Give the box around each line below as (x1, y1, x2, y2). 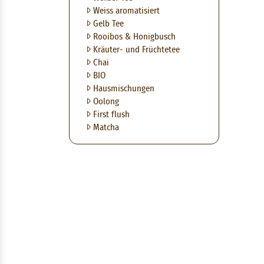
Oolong (91, 97, 119, 106)
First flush (91, 110, 130, 119)
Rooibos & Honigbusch (91, 32, 176, 41)
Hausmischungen (91, 84, 154, 93)
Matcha (91, 123, 119, 132)
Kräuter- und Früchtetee (91, 45, 180, 54)
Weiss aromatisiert (91, 6, 160, 15)
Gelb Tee (91, 19, 124, 28)
